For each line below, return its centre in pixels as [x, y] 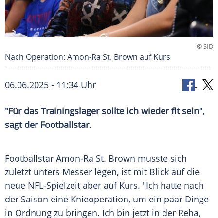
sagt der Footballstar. [48, 125]
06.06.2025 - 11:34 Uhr [50, 85]
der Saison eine [38, 199]
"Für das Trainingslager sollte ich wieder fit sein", [105, 111]
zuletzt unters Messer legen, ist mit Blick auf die [102, 172]
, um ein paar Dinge [169, 199]
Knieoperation [100, 199]
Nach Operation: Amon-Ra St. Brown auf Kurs [88, 57]
